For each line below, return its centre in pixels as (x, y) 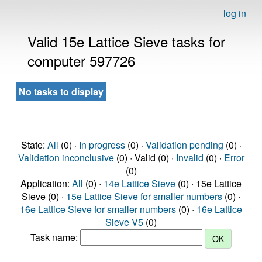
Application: (46, 183)
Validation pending (184, 145)
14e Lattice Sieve (139, 183)
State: (34, 145)
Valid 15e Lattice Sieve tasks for (126, 41)
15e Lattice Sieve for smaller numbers (144, 196)
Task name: (55, 237)
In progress (102, 145)
